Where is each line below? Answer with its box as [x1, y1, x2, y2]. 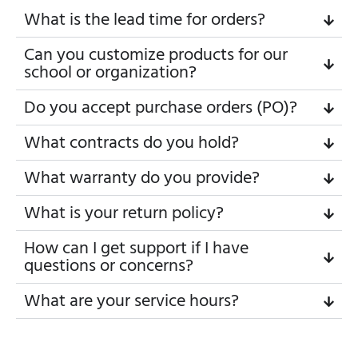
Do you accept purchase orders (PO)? [24, 96, 297, 121]
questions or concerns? [24, 254, 193, 279]
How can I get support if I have [24, 237, 249, 261]
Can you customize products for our [24, 43, 288, 68]
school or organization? [24, 61, 197, 86]
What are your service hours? [24, 289, 239, 314]
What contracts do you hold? [24, 131, 239, 156]
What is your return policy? [24, 201, 224, 226]
